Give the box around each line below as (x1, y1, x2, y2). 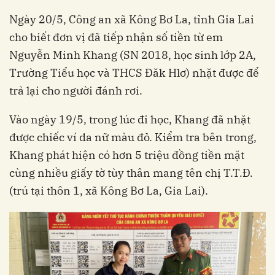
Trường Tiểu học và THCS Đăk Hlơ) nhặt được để (9, 66, 259, 80)
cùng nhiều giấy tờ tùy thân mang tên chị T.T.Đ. (9, 166, 253, 180)
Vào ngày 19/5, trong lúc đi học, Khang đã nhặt (9, 112, 250, 126)
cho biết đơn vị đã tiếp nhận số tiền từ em (9, 30, 223, 44)
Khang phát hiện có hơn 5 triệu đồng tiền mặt (9, 148, 244, 162)
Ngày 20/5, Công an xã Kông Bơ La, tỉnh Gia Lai (9, 12, 254, 26)
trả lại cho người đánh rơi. (9, 83, 142, 98)
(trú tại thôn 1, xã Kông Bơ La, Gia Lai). (9, 184, 208, 198)
